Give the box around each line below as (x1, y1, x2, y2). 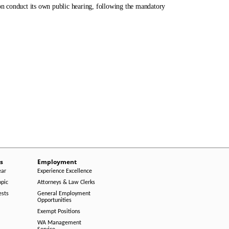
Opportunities (37, 197, 72, 203)
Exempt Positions (37, 209, 80, 215)
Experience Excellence (37, 168, 92, 174)
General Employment (37, 191, 90, 197)
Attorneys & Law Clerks (37, 179, 95, 186)
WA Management (37, 220, 81, 226)
